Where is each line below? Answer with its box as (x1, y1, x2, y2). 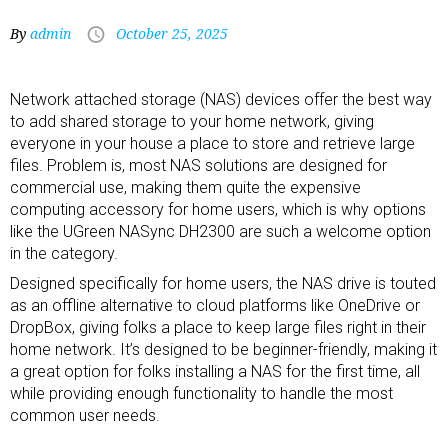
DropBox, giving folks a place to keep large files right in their (10, 318, 426, 337)
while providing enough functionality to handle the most (10, 384, 393, 403)
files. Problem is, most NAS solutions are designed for (10, 156, 387, 175)
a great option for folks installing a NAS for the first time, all (10, 362, 420, 381)
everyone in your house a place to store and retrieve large (10, 134, 415, 153)
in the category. (10, 244, 118, 263)
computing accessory (10, 200, 164, 219)
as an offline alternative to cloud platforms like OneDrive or (10, 296, 420, 315)
